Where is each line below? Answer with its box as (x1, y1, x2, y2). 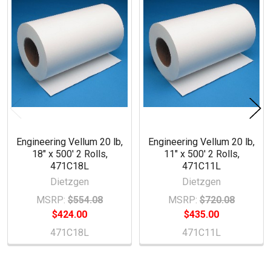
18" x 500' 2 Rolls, (31, 148, 108, 160)
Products (4, 9, 66, 27)
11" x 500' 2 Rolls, (163, 148, 240, 160)
